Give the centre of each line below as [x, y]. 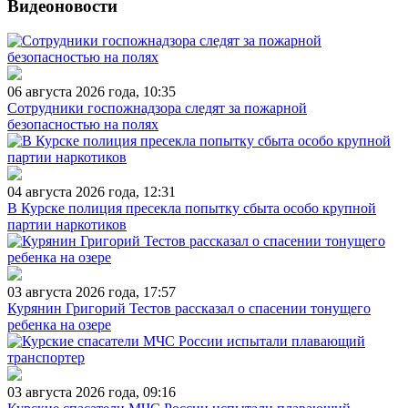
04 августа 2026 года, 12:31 [92, 192]
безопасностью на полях [83, 125]
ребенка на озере [59, 325]
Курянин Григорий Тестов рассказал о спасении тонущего [189, 309]
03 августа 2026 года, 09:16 [92, 393]
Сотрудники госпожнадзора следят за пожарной [157, 108]
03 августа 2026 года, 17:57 [92, 292]
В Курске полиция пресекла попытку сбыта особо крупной [192, 209]
